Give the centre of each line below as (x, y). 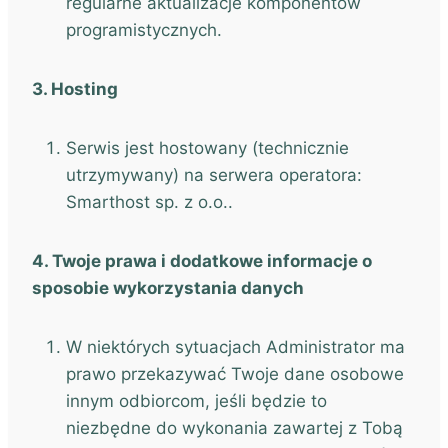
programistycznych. (144, 30)
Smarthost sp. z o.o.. (149, 202)
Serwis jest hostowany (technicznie (207, 148)
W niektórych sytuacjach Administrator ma (235, 347)
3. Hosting (75, 89)
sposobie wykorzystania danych (168, 288)
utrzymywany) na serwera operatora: (214, 175)
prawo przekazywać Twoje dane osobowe (235, 374)
